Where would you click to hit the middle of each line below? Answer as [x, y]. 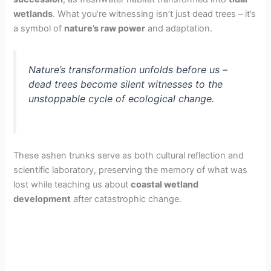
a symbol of [39, 28]
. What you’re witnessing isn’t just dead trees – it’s [155, 14]
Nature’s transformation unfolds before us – [128, 70]
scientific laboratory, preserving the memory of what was [131, 170]
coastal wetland [165, 184]
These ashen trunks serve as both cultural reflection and [129, 155]
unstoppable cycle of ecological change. [122, 99]
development [42, 199]
